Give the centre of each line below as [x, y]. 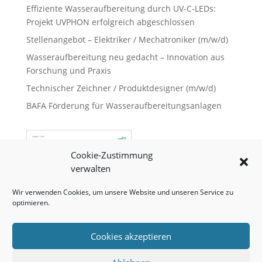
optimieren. [31, 203]
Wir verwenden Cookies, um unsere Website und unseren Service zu [123, 192]
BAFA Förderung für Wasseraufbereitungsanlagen [124, 106]
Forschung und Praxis [68, 70]
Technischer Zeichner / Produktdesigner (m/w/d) [121, 88]
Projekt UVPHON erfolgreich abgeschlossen [110, 22]
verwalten [91, 168]
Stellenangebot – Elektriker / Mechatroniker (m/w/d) [127, 39]
